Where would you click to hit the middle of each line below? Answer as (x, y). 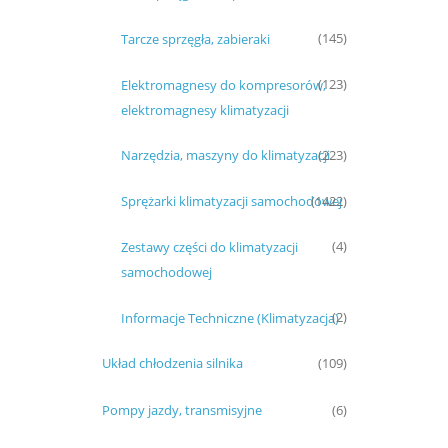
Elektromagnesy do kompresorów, (223, 84)
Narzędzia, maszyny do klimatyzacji (225, 155)
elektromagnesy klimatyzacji (205, 109)
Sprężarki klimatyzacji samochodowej (231, 201)
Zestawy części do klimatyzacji (209, 246)
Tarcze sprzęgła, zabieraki (195, 38)
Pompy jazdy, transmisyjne (181, 410)
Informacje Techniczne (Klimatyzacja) (230, 317)
